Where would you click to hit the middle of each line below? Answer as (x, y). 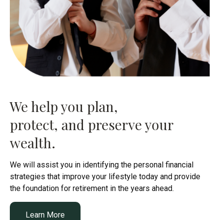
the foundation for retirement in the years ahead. (92, 189)
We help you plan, (64, 107)
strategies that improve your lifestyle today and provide (105, 177)
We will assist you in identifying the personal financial (102, 165)
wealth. (33, 143)
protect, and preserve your (92, 125)
